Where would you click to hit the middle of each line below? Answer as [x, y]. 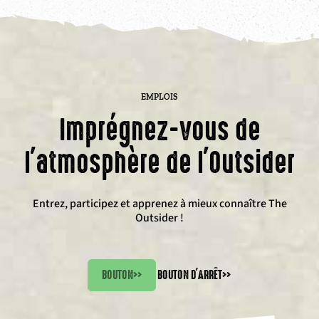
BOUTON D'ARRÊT [189, 275]
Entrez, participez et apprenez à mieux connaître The [159, 204]
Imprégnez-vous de [159, 131]
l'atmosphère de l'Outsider [159, 163]
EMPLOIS [159, 97]
